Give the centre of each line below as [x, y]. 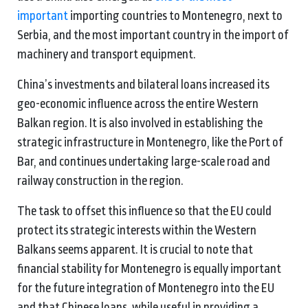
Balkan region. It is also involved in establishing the [140, 123]
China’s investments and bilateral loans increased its [143, 84]
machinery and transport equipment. [107, 54]
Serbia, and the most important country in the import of [153, 35]
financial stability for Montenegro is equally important [149, 268]
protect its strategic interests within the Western [137, 230]
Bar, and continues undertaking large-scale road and [144, 161]
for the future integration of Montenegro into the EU [146, 288]
